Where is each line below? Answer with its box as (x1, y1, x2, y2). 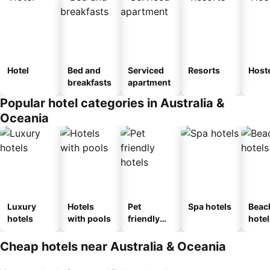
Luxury (7, 201, 36, 212)
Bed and (67, 65, 101, 75)
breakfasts (67, 77, 111, 87)
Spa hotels (188, 201, 231, 212)
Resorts (188, 65, 220, 75)
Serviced (128, 65, 164, 75)
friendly (128, 213, 160, 224)
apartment (128, 77, 171, 87)
